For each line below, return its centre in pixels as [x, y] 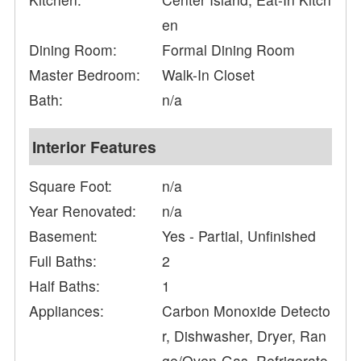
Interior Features [95, 147]
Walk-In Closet [209, 75]
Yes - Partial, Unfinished [239, 236]
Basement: [64, 236]
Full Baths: [63, 261]
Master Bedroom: [85, 75]
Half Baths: [65, 286]
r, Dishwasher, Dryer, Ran [245, 336]
